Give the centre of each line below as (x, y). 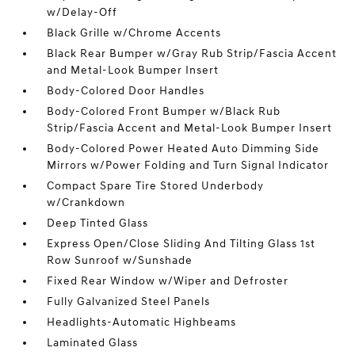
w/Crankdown (86, 202)
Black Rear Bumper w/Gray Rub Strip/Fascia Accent (192, 53)
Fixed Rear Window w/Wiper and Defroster (168, 281)
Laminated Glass (93, 343)
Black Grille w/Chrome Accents (134, 33)
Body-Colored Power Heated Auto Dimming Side (183, 149)
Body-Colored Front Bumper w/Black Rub (164, 111)
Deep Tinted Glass (98, 223)
